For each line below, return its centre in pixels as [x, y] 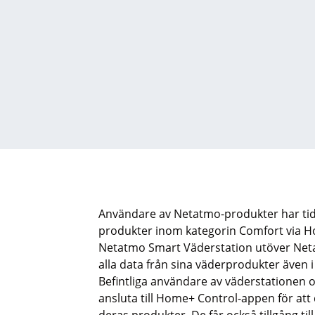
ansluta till [127, 298]
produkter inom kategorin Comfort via [201, 231]
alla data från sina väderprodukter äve [200, 264]
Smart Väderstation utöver [219, 247]
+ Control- [215, 298]
